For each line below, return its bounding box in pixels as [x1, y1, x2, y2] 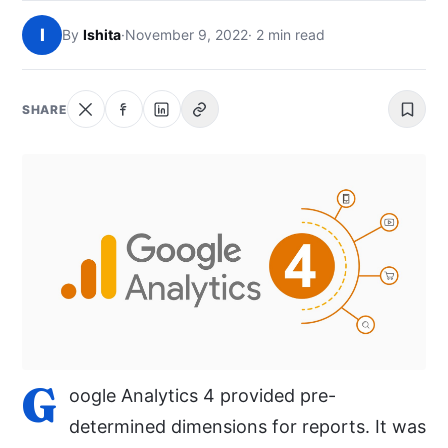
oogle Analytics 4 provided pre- [69, 385, 336, 407]
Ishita [83, 26, 121, 43]
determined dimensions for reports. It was [69, 416, 426, 438]
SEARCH [22, 114, 87, 133]
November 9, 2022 [125, 26, 248, 43]
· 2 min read [248, 26, 325, 43]
